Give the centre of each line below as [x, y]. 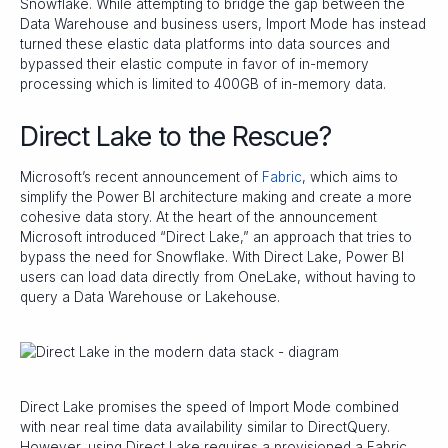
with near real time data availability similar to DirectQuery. [205, 427]
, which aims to [350, 176]
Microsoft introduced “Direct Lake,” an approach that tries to [216, 236]
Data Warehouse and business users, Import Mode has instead [223, 23]
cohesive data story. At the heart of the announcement [198, 216]
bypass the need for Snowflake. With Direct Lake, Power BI [212, 256]
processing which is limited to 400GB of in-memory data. [203, 83]
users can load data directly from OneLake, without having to [218, 276]
